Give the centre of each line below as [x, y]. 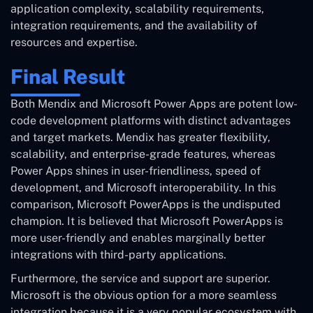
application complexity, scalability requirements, [137, 8]
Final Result [68, 76]
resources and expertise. [74, 42]
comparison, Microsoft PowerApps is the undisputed [146, 204]
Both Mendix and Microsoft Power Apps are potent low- [154, 103]
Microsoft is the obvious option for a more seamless [144, 295]
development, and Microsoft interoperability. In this [143, 187]
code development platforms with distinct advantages [151, 120]
